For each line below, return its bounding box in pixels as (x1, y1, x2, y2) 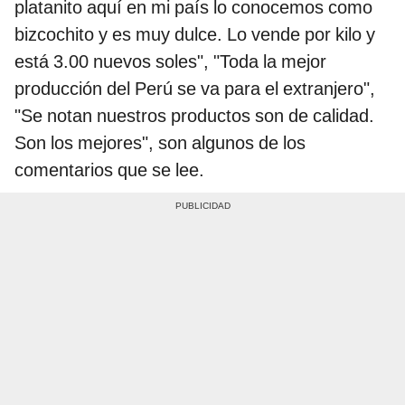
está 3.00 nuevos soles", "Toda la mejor (14, 50, 326, 72)
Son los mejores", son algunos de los (14, 131, 306, 154)
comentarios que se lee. (14, 158, 204, 181)
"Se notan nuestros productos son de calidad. (14, 104, 374, 127)
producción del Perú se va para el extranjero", (14, 77, 375, 99)
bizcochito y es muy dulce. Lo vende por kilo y (14, 23, 375, 45)
